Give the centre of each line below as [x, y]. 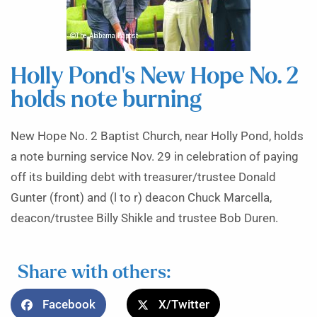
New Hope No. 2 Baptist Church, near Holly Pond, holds [157, 136]
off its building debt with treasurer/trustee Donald [143, 177]
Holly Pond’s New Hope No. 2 [155, 77]
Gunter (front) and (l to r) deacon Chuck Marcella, [141, 198]
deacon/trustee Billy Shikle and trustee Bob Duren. [144, 218]
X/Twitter [184, 305]
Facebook [69, 305]
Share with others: [94, 273]
